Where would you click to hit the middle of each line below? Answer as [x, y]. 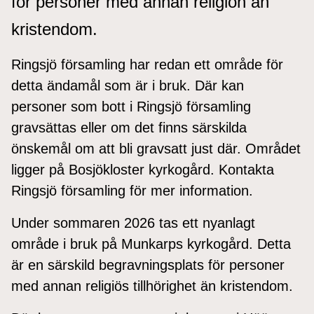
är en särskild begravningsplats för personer [148, 265]
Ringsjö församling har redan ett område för [147, 64]
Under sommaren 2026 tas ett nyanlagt [133, 223]
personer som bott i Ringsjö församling [131, 106]
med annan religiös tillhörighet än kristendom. [152, 286]
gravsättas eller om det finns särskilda [129, 127]
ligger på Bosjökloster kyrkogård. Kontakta [143, 169]
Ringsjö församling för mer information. [132, 190]
